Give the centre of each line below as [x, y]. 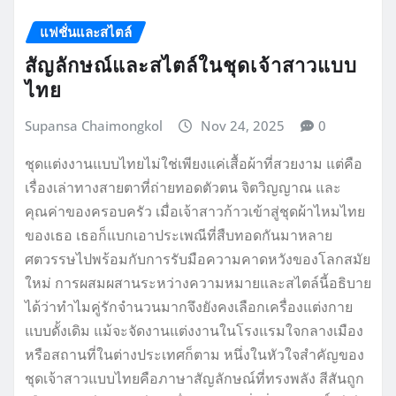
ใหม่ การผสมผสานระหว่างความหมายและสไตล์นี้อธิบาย [198, 282]
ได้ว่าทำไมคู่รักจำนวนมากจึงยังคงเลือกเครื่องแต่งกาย [189, 306]
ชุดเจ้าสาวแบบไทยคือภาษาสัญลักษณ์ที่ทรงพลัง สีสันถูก [194, 378]
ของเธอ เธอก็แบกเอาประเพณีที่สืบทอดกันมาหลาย [179, 235]
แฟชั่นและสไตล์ [86, 32]
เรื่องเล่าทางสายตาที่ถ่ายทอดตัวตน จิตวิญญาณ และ [183, 187]
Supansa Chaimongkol [94, 126]
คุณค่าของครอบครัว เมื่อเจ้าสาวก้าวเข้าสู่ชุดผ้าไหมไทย [195, 211]
